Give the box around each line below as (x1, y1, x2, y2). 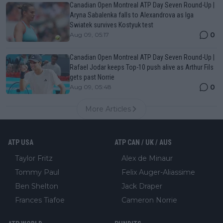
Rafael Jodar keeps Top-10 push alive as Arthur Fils (70, 63, 214, 71)
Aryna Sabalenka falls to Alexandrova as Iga (70, 11, 194, 19)
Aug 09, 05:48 (70, 83, 111, 91)
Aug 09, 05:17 (70, 31, 109, 38)
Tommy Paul (15, 168, 59, 177)
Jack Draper (121, 182, 162, 191)
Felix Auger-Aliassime (121, 168, 195, 177)
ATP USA (8, 138, 33, 146)
